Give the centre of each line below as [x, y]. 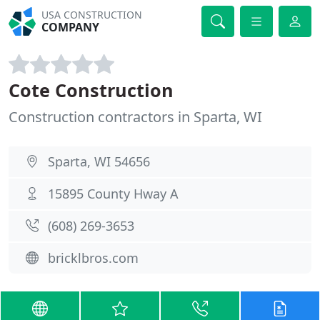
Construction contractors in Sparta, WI [135, 117]
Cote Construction [91, 90]
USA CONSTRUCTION [92, 15]
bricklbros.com [93, 258]
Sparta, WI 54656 [99, 161]
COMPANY [71, 27]
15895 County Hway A [113, 194]
